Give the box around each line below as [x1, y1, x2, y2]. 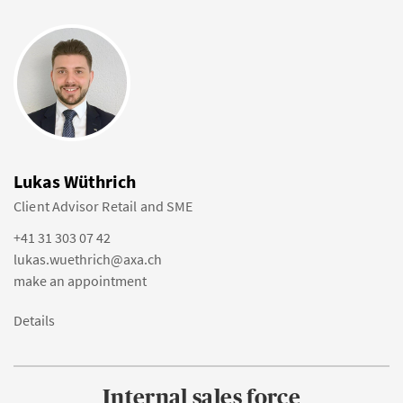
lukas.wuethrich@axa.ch [13, 250, 162, 268]
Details [13, 311, 55, 329]
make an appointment [13, 272, 147, 290]
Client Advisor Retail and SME [13, 197, 193, 215]
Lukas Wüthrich [13, 170, 136, 193]
